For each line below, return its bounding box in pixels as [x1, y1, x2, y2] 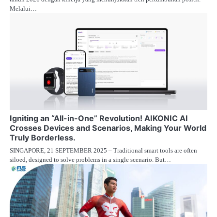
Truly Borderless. [10, 132, 76, 142]
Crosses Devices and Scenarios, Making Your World [10, 123, 206, 133]
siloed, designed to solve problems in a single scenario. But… [10, 155, 171, 163]
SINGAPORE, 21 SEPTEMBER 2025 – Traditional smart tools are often [10, 146, 197, 154]
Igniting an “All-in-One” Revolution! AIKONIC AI [10, 113, 188, 123]
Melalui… [10, 4, 37, 12]
